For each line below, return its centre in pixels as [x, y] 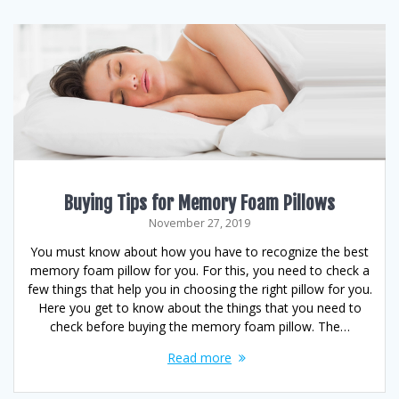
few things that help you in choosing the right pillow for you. [199, 289]
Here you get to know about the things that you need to [199, 308]
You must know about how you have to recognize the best [199, 252]
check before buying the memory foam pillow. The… [199, 327]
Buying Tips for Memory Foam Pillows [199, 204]
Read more [199, 358]
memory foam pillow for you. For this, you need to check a [199, 271]
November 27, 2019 [199, 224]
